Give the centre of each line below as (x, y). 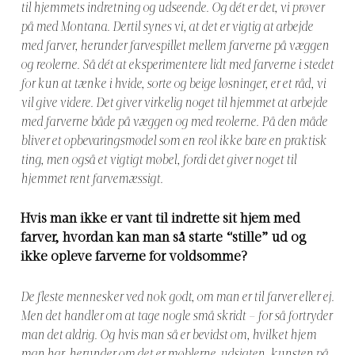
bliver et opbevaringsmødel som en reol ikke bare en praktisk (174, 142)
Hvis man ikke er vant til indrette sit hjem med (160, 220)
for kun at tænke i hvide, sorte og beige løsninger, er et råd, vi (173, 85)
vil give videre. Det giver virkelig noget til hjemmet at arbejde (174, 104)
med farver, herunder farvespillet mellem (124, 47)
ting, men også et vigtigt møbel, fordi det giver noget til (158, 161)
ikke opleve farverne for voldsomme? (134, 258)
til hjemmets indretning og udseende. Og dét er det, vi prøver (172, 9)
